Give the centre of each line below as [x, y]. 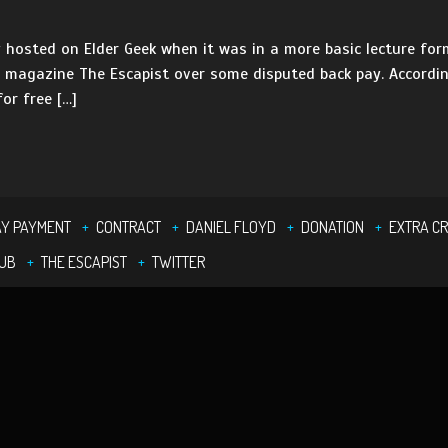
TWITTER [178, 262]
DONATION [332, 227]
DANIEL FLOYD [231, 227]
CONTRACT [128, 227]
